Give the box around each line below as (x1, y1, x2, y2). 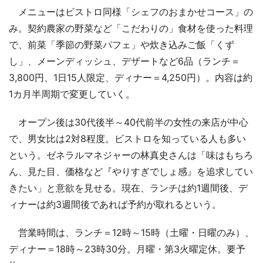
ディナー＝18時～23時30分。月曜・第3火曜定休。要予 (9, 242, 245, 255)
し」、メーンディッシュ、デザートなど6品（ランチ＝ (9, 55, 240, 67)
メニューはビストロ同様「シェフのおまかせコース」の (9, 5, 253, 18)
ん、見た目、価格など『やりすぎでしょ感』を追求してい (9, 165, 253, 177)
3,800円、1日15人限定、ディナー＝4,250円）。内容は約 (9, 71, 252, 83)
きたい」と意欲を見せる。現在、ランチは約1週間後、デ (9, 181, 248, 194)
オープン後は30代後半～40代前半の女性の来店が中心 (9, 116, 248, 128)
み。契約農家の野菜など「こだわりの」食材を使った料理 (9, 22, 253, 34)
